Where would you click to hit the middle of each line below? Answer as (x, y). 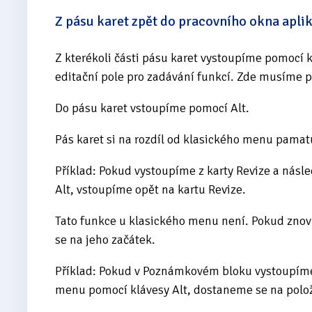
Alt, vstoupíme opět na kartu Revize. (150, 189)
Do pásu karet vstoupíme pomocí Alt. (152, 108)
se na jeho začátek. (105, 239)
